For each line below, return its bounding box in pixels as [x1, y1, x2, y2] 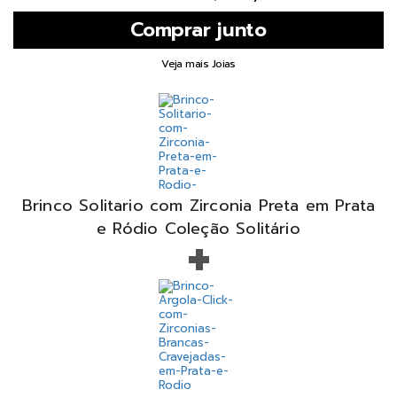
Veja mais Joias [161, 55, 236, 72]
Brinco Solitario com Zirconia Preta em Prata [21, 192, 376, 218]
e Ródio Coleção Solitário [97, 215, 300, 241]
